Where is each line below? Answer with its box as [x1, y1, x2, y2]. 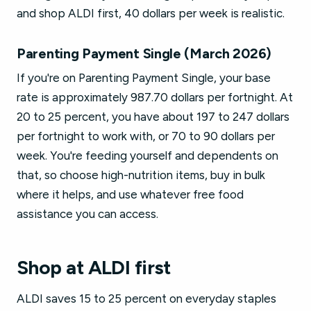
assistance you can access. [17, 207, 158, 221]
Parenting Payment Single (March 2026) [17, 45, 271, 62]
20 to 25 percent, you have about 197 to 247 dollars [17, 110, 289, 124]
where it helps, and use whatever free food [17, 187, 244, 201]
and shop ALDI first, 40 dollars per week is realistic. [17, 6, 285, 20]
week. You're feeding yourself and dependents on [17, 149, 278, 162]
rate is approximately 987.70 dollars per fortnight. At [17, 90, 293, 104]
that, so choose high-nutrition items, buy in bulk [17, 168, 265, 182]
